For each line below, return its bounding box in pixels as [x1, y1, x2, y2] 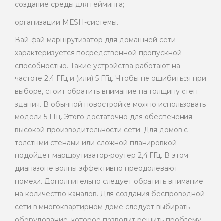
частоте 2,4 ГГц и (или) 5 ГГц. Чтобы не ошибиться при [15, 74, 206, 83]
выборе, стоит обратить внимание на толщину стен [15, 87, 198, 96]
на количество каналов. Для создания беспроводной [15, 189, 205, 199]
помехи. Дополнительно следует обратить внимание [15, 177, 203, 186]
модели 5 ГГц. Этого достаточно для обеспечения [15, 112, 192, 122]
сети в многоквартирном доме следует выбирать [15, 202, 190, 212]
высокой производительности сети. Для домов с [15, 125, 188, 135]
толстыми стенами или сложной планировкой [15, 138, 177, 147]
